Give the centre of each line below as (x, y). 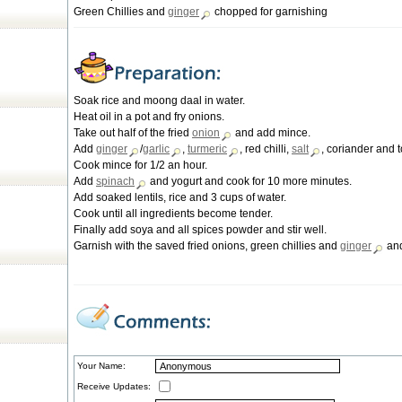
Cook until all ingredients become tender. (173, 214)
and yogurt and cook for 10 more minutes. (249, 181)
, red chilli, (266, 149)
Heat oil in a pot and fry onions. (149, 117)
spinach (115, 181)
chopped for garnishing (270, 12)
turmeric (207, 149)
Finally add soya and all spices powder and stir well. (200, 230)
